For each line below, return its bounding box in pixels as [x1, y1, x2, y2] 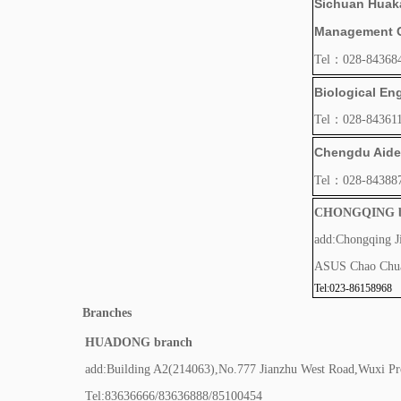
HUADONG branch [85, 336, 192, 349]
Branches [82, 306, 132, 320]
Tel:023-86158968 [313, 282, 392, 294]
